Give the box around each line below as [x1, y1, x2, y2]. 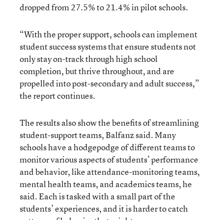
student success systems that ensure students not [20, 40, 196, 52]
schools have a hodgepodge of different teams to [20, 141, 195, 153]
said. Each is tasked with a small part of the [20, 190, 175, 202]
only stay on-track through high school [20, 53, 158, 64]
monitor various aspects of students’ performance [20, 153, 198, 165]
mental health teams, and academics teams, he [20, 178, 192, 190]
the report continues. [20, 89, 95, 101]
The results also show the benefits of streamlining [20, 116, 199, 128]
